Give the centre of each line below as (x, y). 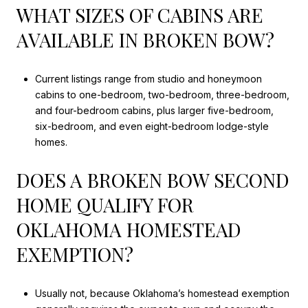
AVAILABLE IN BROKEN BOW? (145, 40)
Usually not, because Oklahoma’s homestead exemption (162, 293)
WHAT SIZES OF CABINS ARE (140, 15)
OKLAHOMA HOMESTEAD (129, 230)
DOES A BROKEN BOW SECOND (153, 180)
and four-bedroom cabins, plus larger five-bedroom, (154, 110)
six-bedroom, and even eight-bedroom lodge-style (152, 126)
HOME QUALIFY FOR (105, 205)
